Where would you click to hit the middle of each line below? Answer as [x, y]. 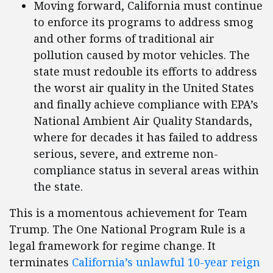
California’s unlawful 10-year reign [166, 262]
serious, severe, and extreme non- [126, 154]
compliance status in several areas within [146, 170]
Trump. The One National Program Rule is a [127, 229]
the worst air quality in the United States [144, 88]
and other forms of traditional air [124, 39]
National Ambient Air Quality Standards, [143, 121]
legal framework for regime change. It [112, 246]
